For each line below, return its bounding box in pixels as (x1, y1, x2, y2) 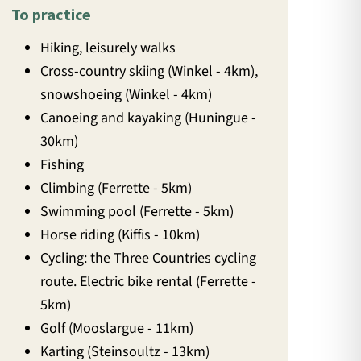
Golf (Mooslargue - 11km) (40, 318, 194, 339)
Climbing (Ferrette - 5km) (40, 178, 193, 199)
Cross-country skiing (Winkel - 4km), (40, 61, 259, 82)
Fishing (40, 155, 85, 176)
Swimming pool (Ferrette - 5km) (40, 201, 234, 222)
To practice (11, 4, 92, 25)
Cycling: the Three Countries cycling (40, 248, 257, 269)
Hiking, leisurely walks (40, 38, 176, 59)
